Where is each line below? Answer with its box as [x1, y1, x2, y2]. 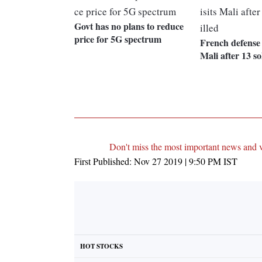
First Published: [74, 155, 134, 168]
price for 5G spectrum [74, 32, 161, 46]
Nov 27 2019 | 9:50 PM [134, 155, 221, 168]
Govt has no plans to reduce [74, 19, 184, 33]
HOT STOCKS [80, 242, 123, 251]
